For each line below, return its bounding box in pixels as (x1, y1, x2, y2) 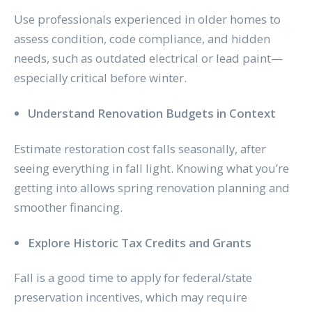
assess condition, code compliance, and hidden (13, 31, 270, 47)
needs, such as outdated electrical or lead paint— (13, 50, 283, 67)
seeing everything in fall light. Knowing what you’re (13, 159, 289, 176)
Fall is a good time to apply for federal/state (13, 270, 252, 286)
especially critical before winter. (13, 70, 187, 86)
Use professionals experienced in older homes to (13, 11, 281, 28)
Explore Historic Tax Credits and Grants (27, 234, 251, 251)
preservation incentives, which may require (13, 289, 247, 306)
